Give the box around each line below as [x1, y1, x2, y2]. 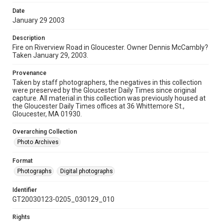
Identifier [12, 186, 37, 193]
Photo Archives [17, 139, 59, 146]
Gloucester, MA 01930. [12, 110, 82, 118]
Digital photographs [60, 168, 113, 175]
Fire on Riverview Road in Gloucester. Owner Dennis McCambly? [12, 43, 208, 51]
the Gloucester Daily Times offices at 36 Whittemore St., [12, 102, 184, 110]
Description [12, 35, 45, 41]
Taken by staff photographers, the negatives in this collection [12, 78, 202, 86]
